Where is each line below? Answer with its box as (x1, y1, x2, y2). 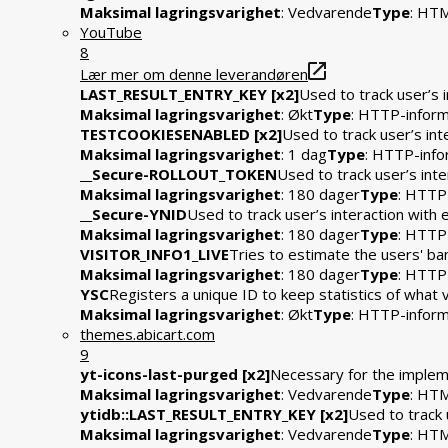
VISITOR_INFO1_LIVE (80, 244, 229, 265)
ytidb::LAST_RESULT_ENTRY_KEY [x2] (80, 404, 348, 425)
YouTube (80, 22, 142, 43)
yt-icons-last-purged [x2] (80, 364, 270, 385)
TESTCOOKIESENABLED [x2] (80, 124, 282, 145)
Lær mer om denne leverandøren (80, 64, 308, 85)
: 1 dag (281, 144, 327, 165)
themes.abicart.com (80, 324, 215, 345)
